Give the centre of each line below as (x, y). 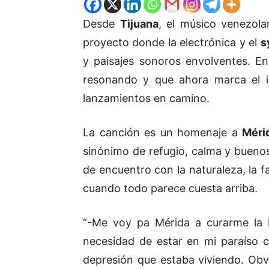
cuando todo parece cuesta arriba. (170, 189)
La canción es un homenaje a (163, 133)
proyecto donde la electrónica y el (172, 43)
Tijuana (139, 24)
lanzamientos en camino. (146, 98)
